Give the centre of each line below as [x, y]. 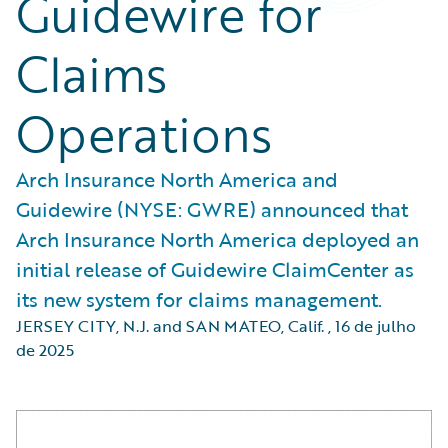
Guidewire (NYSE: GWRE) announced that [212, 209]
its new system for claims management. [199, 299]
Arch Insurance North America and [177, 179]
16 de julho [375, 326]
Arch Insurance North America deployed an [217, 239]
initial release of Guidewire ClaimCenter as [215, 269]
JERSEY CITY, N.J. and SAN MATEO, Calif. [170, 326]
